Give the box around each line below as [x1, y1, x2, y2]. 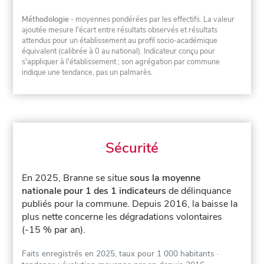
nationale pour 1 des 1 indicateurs [22, 184, 167, 197]
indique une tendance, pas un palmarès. [22, 67, 153, 78]
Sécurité [105, 138, 159, 157]
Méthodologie [22, 14, 70, 25]
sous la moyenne [130, 171, 201, 184]
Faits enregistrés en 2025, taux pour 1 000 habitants [22, 247, 215, 259]
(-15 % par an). [22, 223, 86, 236]
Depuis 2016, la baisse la [132, 197, 238, 210]
